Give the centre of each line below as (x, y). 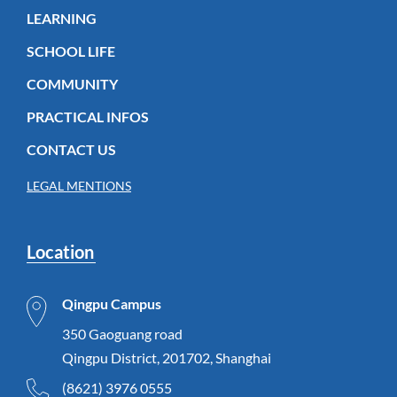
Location (60, 252)
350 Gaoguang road (122, 334)
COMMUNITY (72, 84)
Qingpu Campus (112, 304)
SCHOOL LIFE (71, 51)
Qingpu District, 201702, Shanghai (167, 358)
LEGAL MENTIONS (79, 186)
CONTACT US (71, 150)
